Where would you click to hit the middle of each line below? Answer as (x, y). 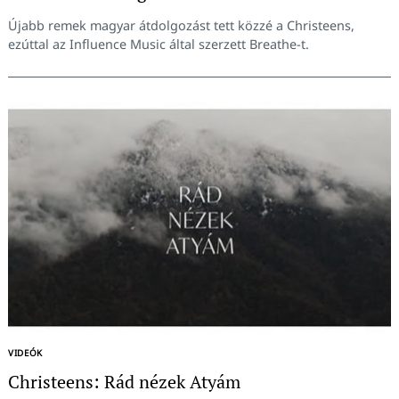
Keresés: (64, 84)
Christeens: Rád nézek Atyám (124, 382)
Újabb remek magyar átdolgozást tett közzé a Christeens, (181, 25)
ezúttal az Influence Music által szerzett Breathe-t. (159, 44)
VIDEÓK (26, 352)
